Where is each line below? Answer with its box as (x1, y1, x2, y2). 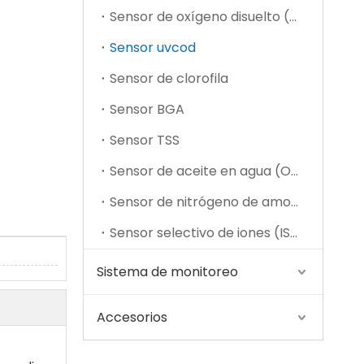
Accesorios (97, 308, 167, 327)
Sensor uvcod (110, 38, 196, 57)
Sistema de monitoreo (97, 262, 238, 281)
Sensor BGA (110, 100, 184, 119)
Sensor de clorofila (110, 69, 228, 88)
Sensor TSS (110, 131, 180, 149)
